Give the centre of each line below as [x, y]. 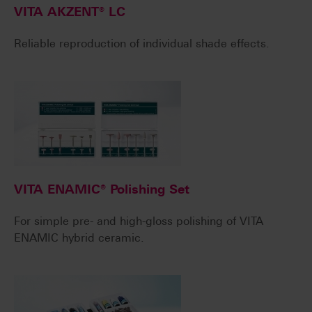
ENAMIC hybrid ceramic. [79, 238]
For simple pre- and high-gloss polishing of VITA [139, 221]
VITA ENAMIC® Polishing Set [102, 190]
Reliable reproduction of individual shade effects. [142, 44]
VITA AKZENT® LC [70, 12]
